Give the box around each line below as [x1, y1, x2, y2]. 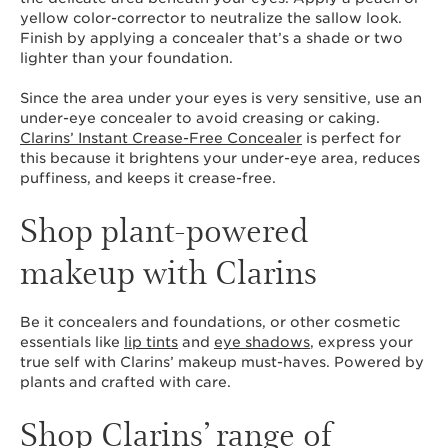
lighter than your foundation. [20, 50, 237, 66]
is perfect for [302, 130, 401, 146]
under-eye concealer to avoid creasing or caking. [20, 110, 380, 126]
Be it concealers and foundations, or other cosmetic [20, 314, 400, 330]
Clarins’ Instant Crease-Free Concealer [20, 130, 302, 146]
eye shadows [214, 334, 310, 350]
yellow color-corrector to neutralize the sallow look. [20, 10, 402, 26]
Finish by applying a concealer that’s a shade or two [20, 30, 403, 46]
